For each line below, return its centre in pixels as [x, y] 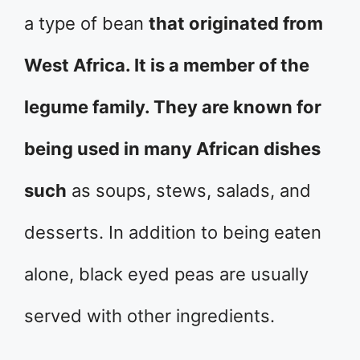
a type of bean [86, 23]
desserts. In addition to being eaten [173, 232]
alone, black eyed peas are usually [166, 274]
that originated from [236, 23]
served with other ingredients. [149, 316]
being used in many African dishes [172, 149]
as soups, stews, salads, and [189, 190]
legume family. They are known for [173, 107]
